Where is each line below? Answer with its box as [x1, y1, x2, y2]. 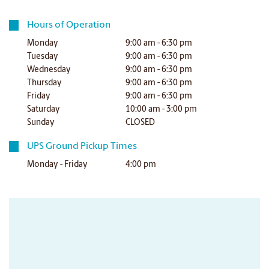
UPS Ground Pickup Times [27, 142, 138, 151]
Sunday [27, 118, 55, 127]
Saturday [27, 105, 61, 114]
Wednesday [27, 65, 71, 74]
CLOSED [125, 118, 156, 127]
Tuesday [27, 52, 59, 61]
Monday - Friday [27, 160, 88, 169]
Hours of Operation [27, 20, 111, 30]
